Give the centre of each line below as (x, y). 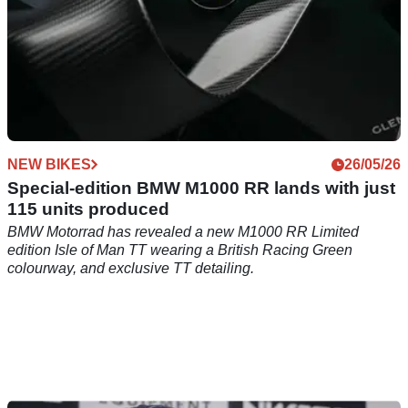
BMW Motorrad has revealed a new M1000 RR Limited (183, 232)
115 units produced (88, 209)
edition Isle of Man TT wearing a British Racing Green (180, 250)
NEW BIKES (49, 165)
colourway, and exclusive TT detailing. (131, 269)
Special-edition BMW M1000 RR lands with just (201, 189)
